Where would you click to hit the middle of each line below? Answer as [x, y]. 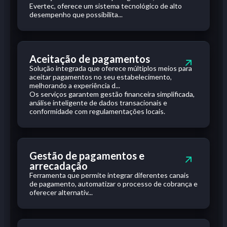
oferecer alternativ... [61, 192]
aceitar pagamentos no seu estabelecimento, [101, 77]
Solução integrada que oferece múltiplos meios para [111, 68]
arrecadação [59, 166]
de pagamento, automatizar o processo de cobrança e [113, 184]
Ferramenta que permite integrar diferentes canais [109, 175]
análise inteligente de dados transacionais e [98, 103]
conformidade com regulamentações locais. [97, 111]
